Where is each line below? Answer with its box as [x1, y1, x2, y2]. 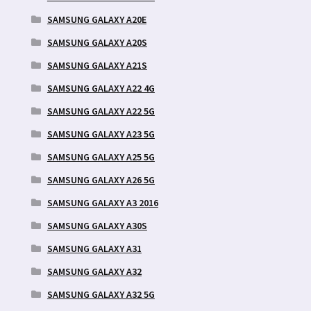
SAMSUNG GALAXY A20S [47, 35, 147, 49]
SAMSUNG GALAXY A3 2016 [47, 196, 158, 209]
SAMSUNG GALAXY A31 [47, 242, 142, 255]
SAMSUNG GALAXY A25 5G [47, 150, 155, 163]
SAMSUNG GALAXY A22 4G [47, 81, 155, 94]
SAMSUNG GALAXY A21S [47, 58, 147, 72]
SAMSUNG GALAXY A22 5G [47, 104, 155, 117]
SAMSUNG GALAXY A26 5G [47, 173, 155, 186]
